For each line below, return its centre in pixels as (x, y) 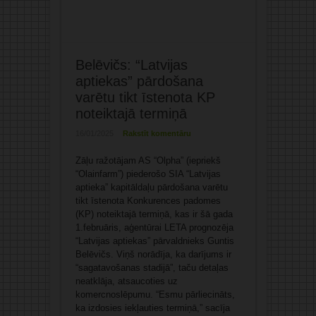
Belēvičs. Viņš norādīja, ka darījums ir (153, 255)
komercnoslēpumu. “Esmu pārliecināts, (155, 295)
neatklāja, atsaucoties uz (126, 281)
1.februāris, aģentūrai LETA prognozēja (154, 228)
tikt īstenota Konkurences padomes (148, 201)
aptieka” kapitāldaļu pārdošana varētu (151, 188)
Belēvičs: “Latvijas (131, 65)
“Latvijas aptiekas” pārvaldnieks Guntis (154, 241)
